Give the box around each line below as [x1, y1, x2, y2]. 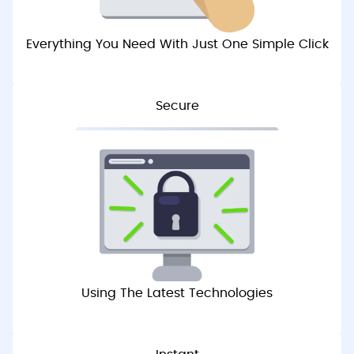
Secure [155, 100, 199, 113]
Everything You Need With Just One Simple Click [25, 38, 329, 51]
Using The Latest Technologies [81, 287, 273, 300]
